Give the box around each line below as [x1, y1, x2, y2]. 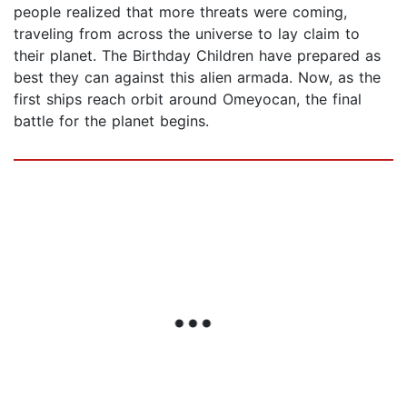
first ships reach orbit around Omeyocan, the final [14, 90, 362, 109]
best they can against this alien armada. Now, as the [14, 68, 381, 87]
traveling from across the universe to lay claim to [14, 25, 360, 44]
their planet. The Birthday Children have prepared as [14, 46, 381, 65]
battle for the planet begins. [14, 112, 209, 131]
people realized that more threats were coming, [14, 3, 347, 22]
